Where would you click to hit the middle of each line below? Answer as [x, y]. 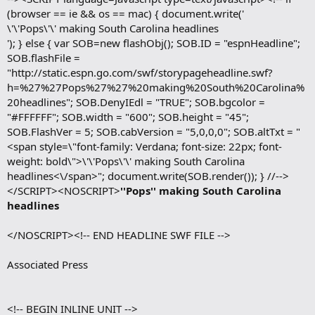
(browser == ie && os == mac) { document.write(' [126, 13]
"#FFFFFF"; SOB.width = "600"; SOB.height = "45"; [128, 116]
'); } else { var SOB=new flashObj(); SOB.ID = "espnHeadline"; [154, 43]
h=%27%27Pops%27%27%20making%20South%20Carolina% [156, 87]
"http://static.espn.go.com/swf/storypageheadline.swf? [140, 72]
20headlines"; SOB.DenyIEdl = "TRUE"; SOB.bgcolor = [136, 102]
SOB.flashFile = [44, 57]
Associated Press [47, 264]
